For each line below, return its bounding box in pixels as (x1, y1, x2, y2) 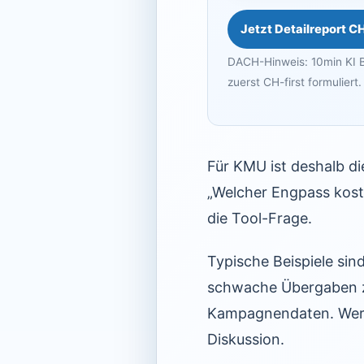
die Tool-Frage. (207, 210, 312, 227)
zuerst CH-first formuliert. (227, 75, 362, 89)
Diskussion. (207, 331, 284, 349)
